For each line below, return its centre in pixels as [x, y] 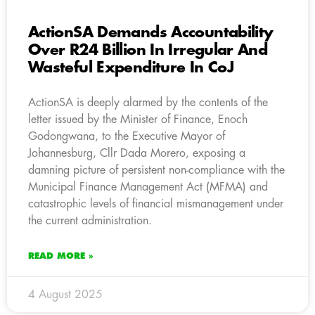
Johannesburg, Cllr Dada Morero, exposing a [137, 153]
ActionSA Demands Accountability [151, 32]
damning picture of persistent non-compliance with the [156, 170]
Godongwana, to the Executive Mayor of [127, 136]
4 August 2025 [65, 294]
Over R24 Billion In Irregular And [148, 50]
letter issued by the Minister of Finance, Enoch [138, 119]
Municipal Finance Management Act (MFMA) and [148, 187]
